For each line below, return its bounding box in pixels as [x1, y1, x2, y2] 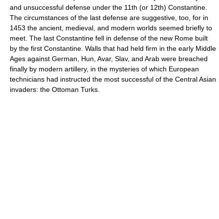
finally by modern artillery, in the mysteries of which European [10, 65, 199, 73]
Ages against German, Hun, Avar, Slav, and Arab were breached [10, 55, 208, 63]
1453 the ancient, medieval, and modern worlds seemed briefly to [10, 24, 212, 32]
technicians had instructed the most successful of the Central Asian [10, 75, 216, 83]
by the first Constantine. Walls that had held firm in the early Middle [10, 44, 216, 52]
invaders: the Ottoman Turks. [10, 86, 100, 93]
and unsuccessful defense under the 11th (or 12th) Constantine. [10, 3, 207, 11]
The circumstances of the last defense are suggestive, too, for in [10, 14, 208, 22]
